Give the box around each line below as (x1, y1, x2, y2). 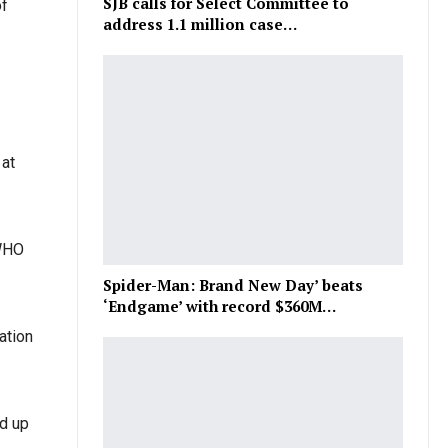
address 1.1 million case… (103, 14, 298, 35)
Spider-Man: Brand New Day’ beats (103, 275, 364, 296)
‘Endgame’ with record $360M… (103, 296, 337, 317)
